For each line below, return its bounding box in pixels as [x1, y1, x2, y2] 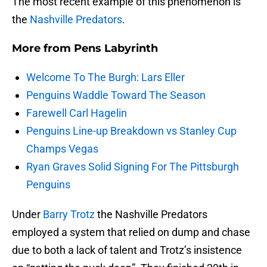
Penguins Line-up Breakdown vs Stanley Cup [26, 125, 237, 138]
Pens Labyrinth [74, 42, 158, 55]
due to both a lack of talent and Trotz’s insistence [12, 244, 242, 257]
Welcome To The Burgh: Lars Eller [26, 71, 185, 84]
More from [12, 42, 74, 55]
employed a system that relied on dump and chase [12, 226, 250, 239]
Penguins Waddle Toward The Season [26, 89, 206, 102]
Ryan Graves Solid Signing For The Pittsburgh [26, 160, 239, 173]
